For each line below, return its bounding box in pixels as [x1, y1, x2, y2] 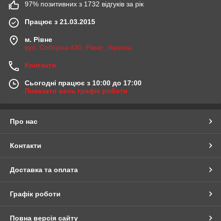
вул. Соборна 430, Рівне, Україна [25, 43, 132, 52]
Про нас [10, 117, 37, 126]
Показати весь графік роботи [25, 87, 128, 95]
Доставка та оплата [10, 166, 78, 174]
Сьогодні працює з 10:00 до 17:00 [25, 79, 142, 87]
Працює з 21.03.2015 [25, 18, 95, 26]
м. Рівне [25, 36, 52, 44]
